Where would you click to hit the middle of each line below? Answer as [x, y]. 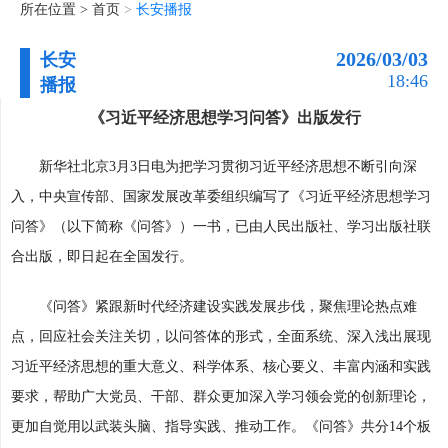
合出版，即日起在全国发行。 [102, 256]
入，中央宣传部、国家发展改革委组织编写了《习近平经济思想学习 [221, 196]
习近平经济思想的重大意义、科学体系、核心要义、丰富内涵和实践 [221, 366]
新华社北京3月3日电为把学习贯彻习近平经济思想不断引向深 [228, 166]
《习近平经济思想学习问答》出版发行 [224, 117]
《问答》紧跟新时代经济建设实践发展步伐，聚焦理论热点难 [228, 306]
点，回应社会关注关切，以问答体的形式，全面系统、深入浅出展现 [221, 336]
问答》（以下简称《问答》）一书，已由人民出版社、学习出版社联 [221, 226]
